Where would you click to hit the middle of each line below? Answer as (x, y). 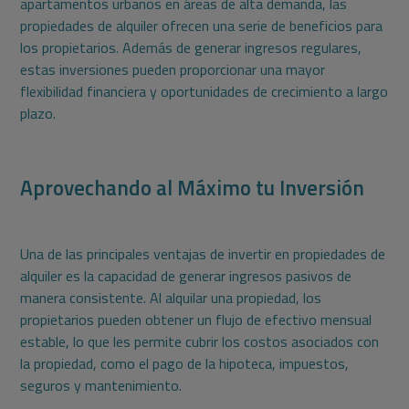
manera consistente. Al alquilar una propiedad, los (171, 298)
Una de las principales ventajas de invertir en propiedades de (203, 254)
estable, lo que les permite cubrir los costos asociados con (200, 342)
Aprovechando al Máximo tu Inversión (193, 188)
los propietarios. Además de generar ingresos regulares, (191, 48)
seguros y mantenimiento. (101, 386)
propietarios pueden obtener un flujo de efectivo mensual (196, 320)
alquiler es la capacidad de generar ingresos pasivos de (186, 276)
